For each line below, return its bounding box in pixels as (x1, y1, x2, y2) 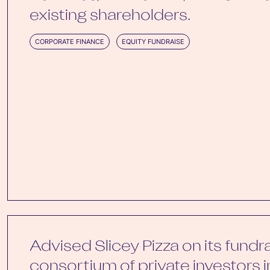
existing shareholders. (30, 10, 190, 23)
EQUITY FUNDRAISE (122, 37, 184, 46)
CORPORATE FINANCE (35, 37, 104, 46)
